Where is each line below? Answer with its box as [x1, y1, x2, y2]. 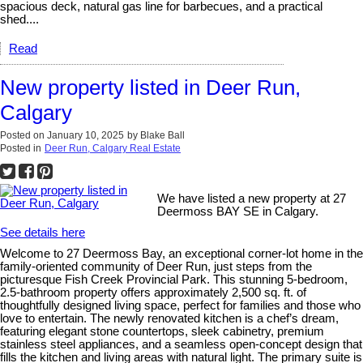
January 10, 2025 [47, 129, 124, 141]
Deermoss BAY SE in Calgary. [157, 204, 319, 218]
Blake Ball [140, 129, 185, 141]
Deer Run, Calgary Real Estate [45, 142, 181, 154]
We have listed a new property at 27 [157, 191, 347, 205]
